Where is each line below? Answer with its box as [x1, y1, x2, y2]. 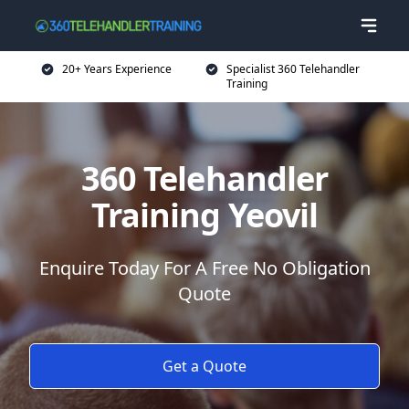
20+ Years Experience [62, 61, 172, 77]
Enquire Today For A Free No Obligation [38, 256, 371, 280]
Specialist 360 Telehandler [225, 61, 360, 77]
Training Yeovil [90, 193, 319, 237]
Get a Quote [163, 356, 246, 376]
